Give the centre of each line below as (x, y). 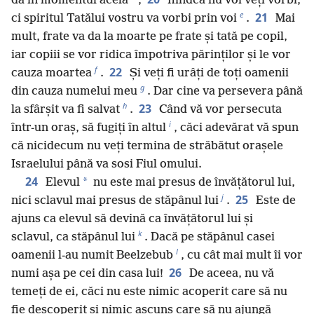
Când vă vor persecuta (219, 109)
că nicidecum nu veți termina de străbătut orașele (147, 146)
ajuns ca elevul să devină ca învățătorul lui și (132, 219)
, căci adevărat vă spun (236, 128)
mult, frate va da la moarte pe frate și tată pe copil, (149, 36)
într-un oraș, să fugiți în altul (89, 128)
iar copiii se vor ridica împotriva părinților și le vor (151, 55)
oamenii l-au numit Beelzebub (92, 255)
